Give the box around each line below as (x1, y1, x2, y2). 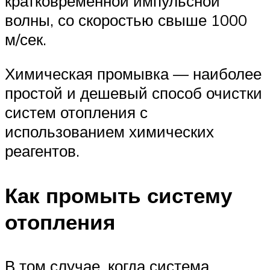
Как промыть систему (5, 181, 232, 209)
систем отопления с (5, 102, 148, 122)
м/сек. (5, 29, 46, 49)
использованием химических (5, 122, 214, 142)
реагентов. (5, 141, 80, 161)
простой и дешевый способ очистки (5, 83, 262, 103)
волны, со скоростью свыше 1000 (5, 10, 247, 30)
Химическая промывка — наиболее (5, 64, 262, 84)
